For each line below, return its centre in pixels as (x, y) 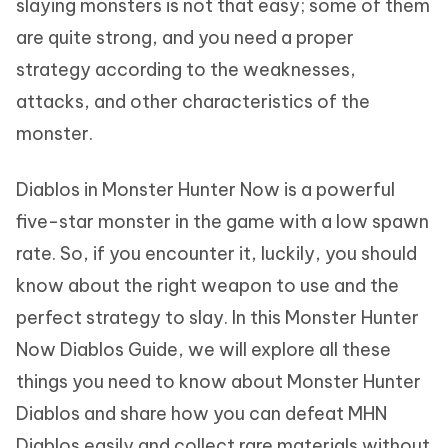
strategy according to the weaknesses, (186, 69)
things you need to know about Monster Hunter (218, 381)
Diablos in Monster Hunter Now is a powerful (205, 189)
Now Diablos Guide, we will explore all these (203, 349)
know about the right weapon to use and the (207, 285)
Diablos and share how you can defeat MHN (201, 413)
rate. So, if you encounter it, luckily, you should (216, 253)
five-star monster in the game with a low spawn (222, 221)
